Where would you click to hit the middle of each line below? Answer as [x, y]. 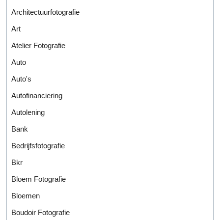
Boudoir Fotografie [41, 212]
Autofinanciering [37, 95]
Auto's [21, 79]
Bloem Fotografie [39, 179]
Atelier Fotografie [38, 45]
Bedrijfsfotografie [38, 145]
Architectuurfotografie [45, 12]
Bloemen [26, 195]
